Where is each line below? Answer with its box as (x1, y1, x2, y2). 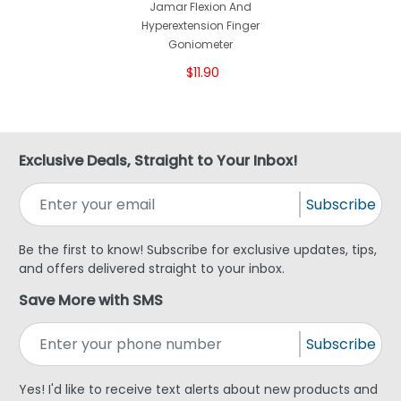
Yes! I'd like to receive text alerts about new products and (19, 380, 378, 399)
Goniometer (168, 37, 233, 53)
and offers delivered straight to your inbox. (19, 260, 285, 278)
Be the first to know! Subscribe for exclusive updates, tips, (19, 241, 377, 260)
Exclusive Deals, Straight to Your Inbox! (19, 150, 297, 172)
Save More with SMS (19, 290, 163, 311)
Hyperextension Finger (141, 18, 260, 34)
